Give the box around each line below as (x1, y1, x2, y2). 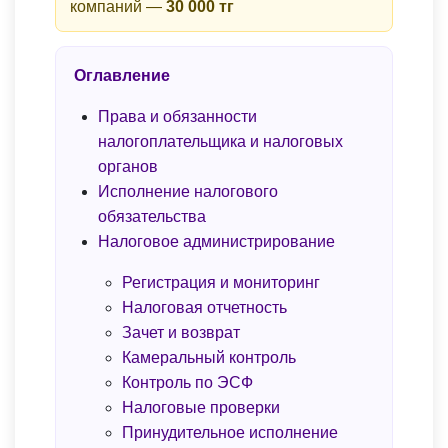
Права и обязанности (98, 108, 257, 126)
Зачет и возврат (122, 324, 240, 342)
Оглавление (74, 67, 170, 85)
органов (98, 158, 158, 176)
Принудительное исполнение (122, 424, 338, 442)
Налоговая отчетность (122, 299, 287, 317)
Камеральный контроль (122, 349, 296, 367)
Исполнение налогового (98, 183, 278, 201)
